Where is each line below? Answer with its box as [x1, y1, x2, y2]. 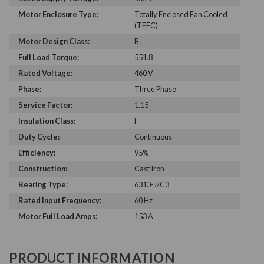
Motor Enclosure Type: [18, 9, 98, 19]
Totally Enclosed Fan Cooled [134, 9, 227, 19]
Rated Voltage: [18, 68, 72, 78]
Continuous [134, 132, 172, 142]
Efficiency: [18, 148, 55, 158]
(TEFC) [134, 21, 158, 31]
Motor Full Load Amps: [18, 212, 97, 222]
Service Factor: [18, 100, 72, 110]
